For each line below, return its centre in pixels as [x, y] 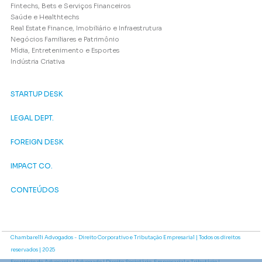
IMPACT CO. [32, 166]
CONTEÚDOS [35, 190]
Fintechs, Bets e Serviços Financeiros [70, 6]
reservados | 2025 [33, 250]
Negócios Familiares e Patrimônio [65, 39]
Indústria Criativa [38, 62]
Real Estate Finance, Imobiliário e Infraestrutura [86, 28]
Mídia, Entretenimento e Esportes [65, 51]
